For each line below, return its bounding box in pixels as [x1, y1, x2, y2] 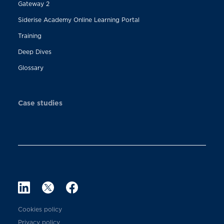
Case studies [17, 98, 62, 106]
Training [17, 32, 41, 39]
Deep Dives [17, 48, 51, 55]
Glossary [17, 64, 43, 71]
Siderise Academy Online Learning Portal [17, 16, 139, 23]
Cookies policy [17, 205, 62, 212]
